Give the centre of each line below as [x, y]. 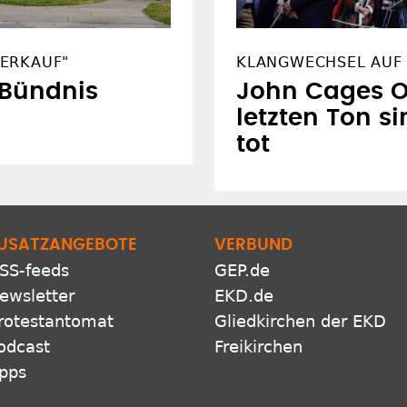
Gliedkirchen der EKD [300, 322]
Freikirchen [258, 347]
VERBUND [253, 246]
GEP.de [242, 271]
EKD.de [244, 296]
